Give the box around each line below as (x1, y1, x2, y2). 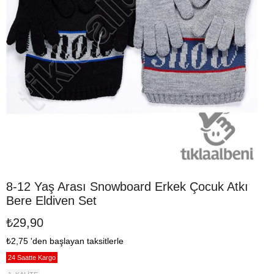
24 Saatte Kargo (8, 254, 56, 261)
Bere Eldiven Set (6, 194, 97, 207)
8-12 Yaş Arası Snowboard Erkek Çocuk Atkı (6, 180, 248, 193)
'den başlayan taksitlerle (31, 236, 124, 246)
